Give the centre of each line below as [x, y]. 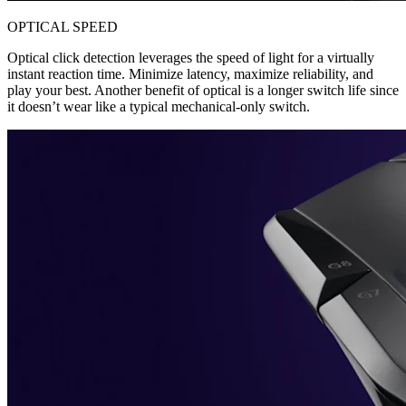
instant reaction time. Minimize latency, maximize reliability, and [190, 73]
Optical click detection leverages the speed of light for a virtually [191, 57]
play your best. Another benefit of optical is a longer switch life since [203, 90]
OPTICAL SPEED [63, 26]
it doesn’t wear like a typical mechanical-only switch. [159, 106]
